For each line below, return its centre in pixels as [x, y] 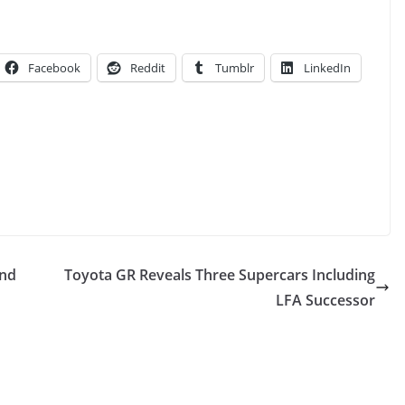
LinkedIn [327, 67]
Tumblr [235, 67]
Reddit [148, 67]
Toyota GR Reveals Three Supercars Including [220, 274]
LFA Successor [325, 300]
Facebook [54, 67]
